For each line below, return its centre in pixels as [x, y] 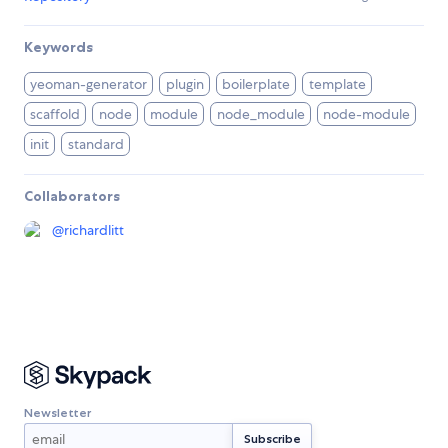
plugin [184, 84]
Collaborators [72, 196]
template [337, 84]
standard [95, 144]
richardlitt [94, 230]
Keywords [58, 47]
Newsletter [57, 412]
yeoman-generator [89, 84]
